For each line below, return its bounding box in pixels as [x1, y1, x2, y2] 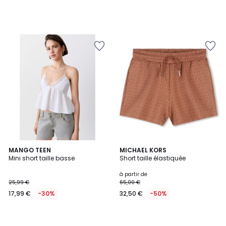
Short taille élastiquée [120, 154, 186, 162]
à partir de [120, 171, 147, 178]
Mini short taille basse [9, 154, 75, 162]
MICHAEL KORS [120, 146, 166, 154]
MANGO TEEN [9, 146, 51, 154]
